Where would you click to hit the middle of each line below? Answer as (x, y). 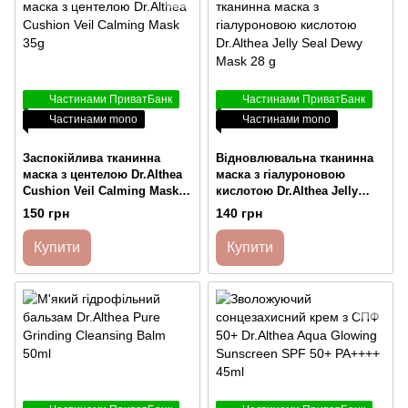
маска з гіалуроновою (280, 174)
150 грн (46, 214)
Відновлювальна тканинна (295, 158)
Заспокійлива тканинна (92, 158)
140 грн (239, 214)
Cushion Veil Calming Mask (101, 190)
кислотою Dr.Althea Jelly (287, 190)
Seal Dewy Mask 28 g (275, 207)
